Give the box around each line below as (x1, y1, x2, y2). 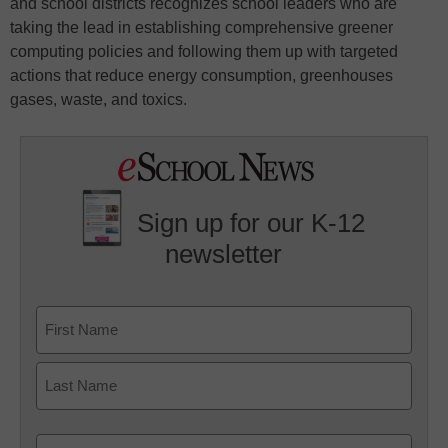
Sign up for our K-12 (137, 208, 366, 239)
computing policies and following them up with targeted (10, 42, 398, 60)
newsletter (165, 239, 283, 270)
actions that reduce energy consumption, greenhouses (10, 66, 393, 84)
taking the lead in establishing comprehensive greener (10, 18, 393, 36)
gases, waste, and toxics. (10, 90, 187, 108)
